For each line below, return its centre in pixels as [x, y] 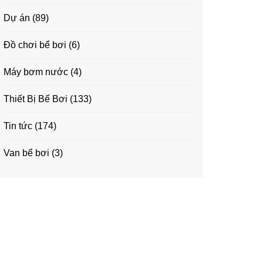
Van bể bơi [26, 153]
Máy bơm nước [36, 72]
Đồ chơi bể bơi [35, 45]
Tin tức [18, 126]
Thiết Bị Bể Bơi [36, 99]
